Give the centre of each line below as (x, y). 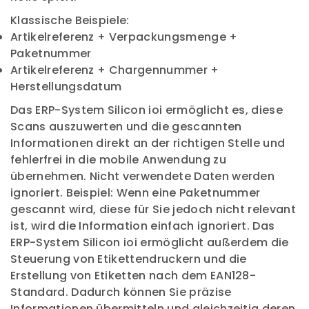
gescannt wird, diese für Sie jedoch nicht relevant (153, 209)
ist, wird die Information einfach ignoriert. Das (143, 226)
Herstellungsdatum (66, 87)
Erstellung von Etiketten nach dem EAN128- (133, 276)
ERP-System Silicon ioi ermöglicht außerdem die (150, 242)
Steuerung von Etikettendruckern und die (129, 259)
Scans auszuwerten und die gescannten (126, 127)
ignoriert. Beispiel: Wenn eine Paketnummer (136, 193)
